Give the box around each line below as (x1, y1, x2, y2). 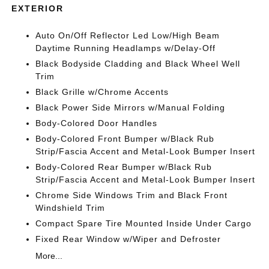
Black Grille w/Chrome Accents (35, 86, 169, 97)
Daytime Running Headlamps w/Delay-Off (35, 43, 216, 53)
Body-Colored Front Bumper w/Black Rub (35, 133, 215, 144)
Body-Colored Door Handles (35, 118, 158, 128)
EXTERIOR (11, 3, 64, 13)
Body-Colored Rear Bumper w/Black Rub (35, 162, 213, 172)
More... (35, 250, 63, 261)
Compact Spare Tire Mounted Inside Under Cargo (35, 218, 252, 228)
